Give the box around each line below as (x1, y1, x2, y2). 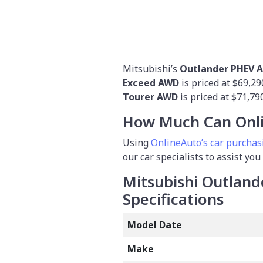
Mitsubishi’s (123, 62, 180, 76)
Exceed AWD (123, 76, 179, 90)
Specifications (123, 189, 224, 210)
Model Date (127, 218, 182, 232)
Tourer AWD (123, 90, 180, 104)
